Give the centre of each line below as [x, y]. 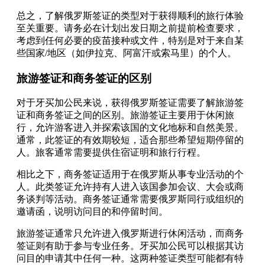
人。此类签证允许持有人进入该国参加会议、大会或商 [130, 187]
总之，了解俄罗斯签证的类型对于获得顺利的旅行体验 [130, 15]
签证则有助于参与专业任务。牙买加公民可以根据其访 [130, 246]
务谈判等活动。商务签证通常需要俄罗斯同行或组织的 [130, 199]
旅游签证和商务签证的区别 [84, 78]
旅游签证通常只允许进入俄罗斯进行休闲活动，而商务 [130, 234]
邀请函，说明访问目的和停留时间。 [92, 212]
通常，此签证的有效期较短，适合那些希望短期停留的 [130, 140]
